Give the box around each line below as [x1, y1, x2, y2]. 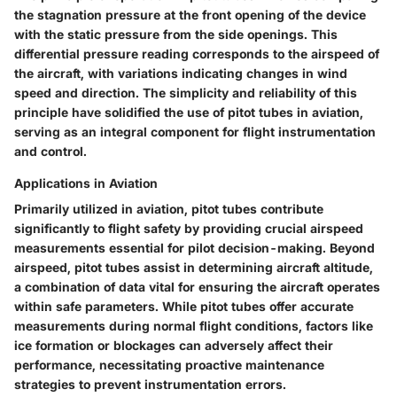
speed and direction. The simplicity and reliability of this [14, 85, 357, 100]
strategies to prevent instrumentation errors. [14, 377, 286, 392]
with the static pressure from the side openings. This [14, 27, 338, 42]
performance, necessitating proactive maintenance [14, 357, 324, 372]
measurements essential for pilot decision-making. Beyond [14, 240, 375, 255]
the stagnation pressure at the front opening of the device [14, 7, 366, 22]
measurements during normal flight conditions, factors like [14, 318, 373, 333]
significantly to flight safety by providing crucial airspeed [14, 221, 363, 236]
